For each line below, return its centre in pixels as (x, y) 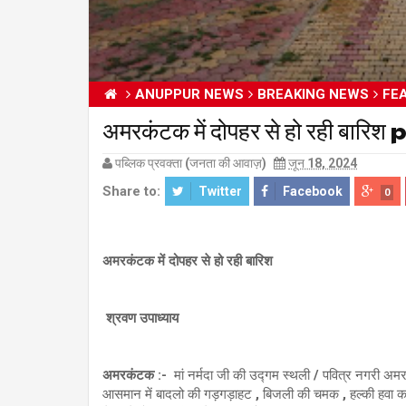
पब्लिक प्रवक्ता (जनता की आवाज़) (191, 163)
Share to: (131, 191)
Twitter (220, 191)
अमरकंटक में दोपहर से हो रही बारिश (188, 261)
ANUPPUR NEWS (189, 94)
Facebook (313, 191)
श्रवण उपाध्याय (140, 318)
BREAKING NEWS (313, 94)
